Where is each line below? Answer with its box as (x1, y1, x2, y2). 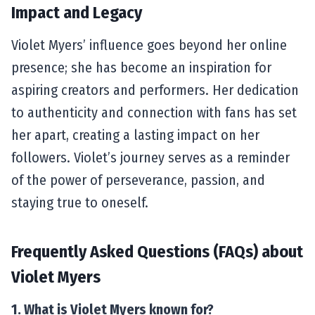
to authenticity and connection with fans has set (11, 103, 297, 121)
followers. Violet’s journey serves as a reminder (11, 148, 290, 166)
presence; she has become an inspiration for (11, 58, 271, 76)
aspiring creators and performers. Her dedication (11, 81, 299, 98)
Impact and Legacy (11, 2, 142, 22)
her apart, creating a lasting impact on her (11, 126, 259, 143)
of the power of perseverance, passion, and (11, 171, 265, 188)
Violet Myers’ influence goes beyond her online (11, 36, 287, 53)
